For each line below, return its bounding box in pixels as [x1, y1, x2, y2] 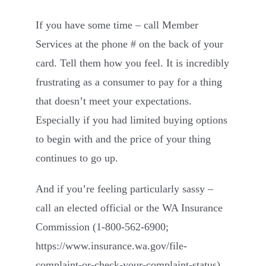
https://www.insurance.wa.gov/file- [36, 239, 187, 252]
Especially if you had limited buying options [36, 113, 227, 126]
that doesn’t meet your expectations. [36, 94, 192, 107]
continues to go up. [36, 151, 118, 164]
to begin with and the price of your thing [36, 132, 211, 145]
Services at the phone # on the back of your [36, 37, 223, 50]
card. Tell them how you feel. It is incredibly [36, 56, 229, 69]
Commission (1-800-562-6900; [36, 220, 169, 233]
